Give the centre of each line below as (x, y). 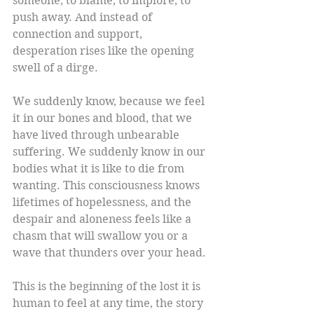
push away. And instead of (84, 18)
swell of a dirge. (55, 68)
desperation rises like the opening (105, 51)
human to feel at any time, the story (109, 303)
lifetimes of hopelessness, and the (103, 203)
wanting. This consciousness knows (108, 186)
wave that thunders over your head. (109, 253)
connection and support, (79, 34)
